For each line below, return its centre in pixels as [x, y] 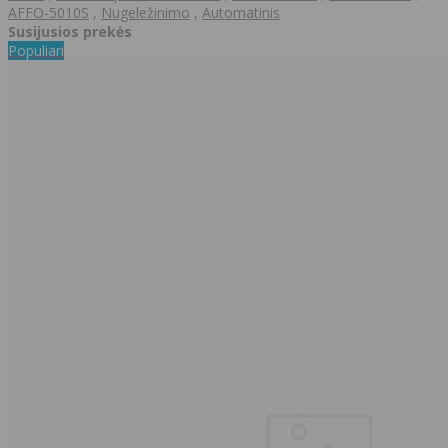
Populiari [36, 51]
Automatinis [241, 13]
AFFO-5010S [48, 13]
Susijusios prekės [70, 32]
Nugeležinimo [145, 13]
